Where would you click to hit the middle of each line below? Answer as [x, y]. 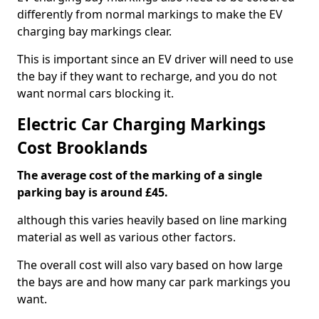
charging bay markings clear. [94, 31]
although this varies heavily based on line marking [152, 220]
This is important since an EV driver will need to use [155, 59]
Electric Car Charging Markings [141, 124]
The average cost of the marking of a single [140, 175]
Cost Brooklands [82, 148]
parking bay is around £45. [93, 192]
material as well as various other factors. [126, 237]
